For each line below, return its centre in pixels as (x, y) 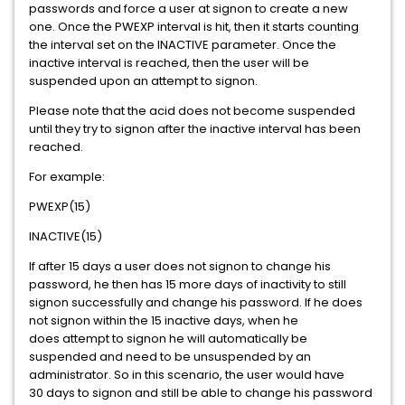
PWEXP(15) (60, 207)
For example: (67, 177)
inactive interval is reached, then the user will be (169, 63)
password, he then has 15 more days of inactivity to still (188, 284)
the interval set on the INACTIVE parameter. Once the (183, 45)
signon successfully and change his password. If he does (196, 302)
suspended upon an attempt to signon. (145, 81)
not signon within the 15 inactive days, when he (164, 320)
